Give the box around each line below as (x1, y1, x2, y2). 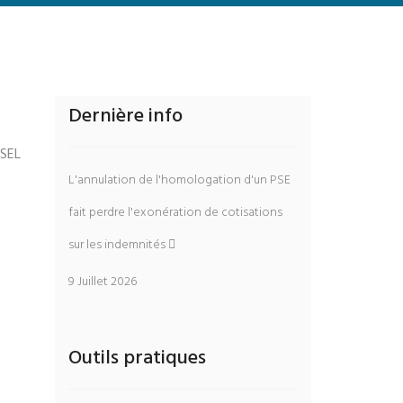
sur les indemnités (68, 235, 168, 255)
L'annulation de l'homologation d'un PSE (68, 170, 291, 191)
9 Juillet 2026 (68, 272, 137, 292)
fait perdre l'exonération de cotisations (68, 202, 282, 223)
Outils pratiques (68, 343, 206, 374)
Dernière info (68, 101, 183, 132)
